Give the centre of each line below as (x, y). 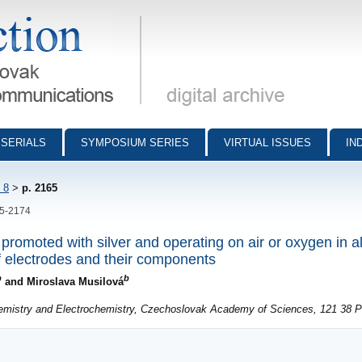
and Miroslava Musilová (63, 281)
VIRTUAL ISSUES (267, 143)
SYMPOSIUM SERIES (135, 143)
